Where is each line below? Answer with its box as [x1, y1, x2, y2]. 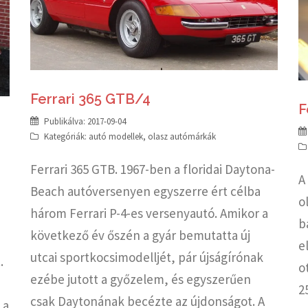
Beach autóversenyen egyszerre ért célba [30, 183, 261, 200]
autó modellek [89, 131, 143, 143]
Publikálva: [44, 115, 87, 128]
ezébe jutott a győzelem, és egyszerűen [30, 271, 251, 288]
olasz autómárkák [148, 131, 216, 143]
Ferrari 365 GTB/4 [30, 91, 151, 108]
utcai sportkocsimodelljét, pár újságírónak [30, 249, 263, 266]
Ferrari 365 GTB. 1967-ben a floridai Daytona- [30, 161, 275, 178]
